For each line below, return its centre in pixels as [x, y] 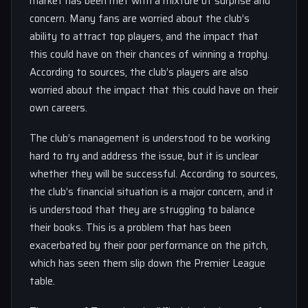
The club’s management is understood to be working [150, 138]
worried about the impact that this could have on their [154, 90]
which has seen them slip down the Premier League [147, 263]
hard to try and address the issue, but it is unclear [144, 156]
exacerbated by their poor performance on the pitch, [149, 245]
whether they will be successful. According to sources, [154, 174]
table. [42, 281]
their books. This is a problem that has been [130, 228]
